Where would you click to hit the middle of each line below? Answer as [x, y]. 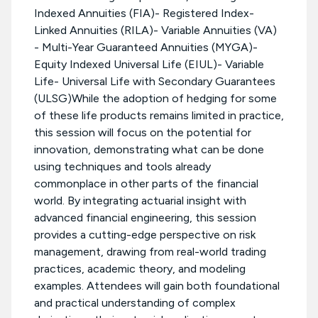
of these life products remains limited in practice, [159, 116]
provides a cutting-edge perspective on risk [145, 235]
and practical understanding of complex [135, 303]
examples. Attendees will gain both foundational [157, 286]
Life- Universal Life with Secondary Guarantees [155, 82]
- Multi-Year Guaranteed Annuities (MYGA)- [146, 48]
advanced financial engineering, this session [145, 218]
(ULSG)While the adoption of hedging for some [155, 99]
